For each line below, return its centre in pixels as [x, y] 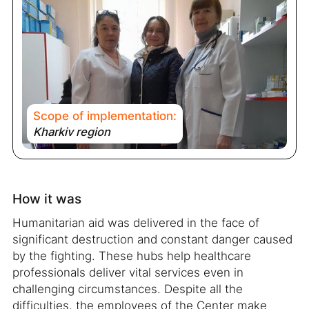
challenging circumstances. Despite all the [127, 289]
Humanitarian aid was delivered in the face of [136, 223]
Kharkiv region [72, 131]
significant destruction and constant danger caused [152, 240]
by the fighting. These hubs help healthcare [131, 256]
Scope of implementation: [105, 116]
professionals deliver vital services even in [128, 273]
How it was [47, 199]
